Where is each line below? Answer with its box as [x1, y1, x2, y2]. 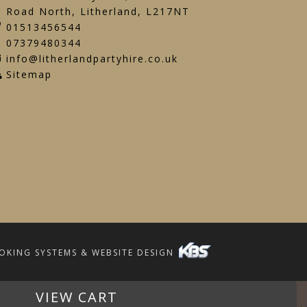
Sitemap [5, 68, 52, 82]
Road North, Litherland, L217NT [5, 5, 190, 19]
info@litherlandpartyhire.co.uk [5, 52, 178, 66]
